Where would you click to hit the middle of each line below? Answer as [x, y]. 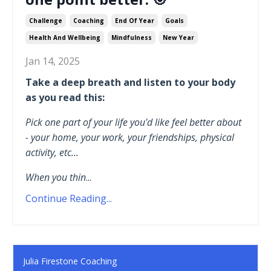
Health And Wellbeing [65, 38]
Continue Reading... [69, 199]
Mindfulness [132, 38]
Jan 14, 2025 [53, 61]
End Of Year [135, 21]
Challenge [46, 21]
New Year [178, 38]
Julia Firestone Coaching [70, 261]
